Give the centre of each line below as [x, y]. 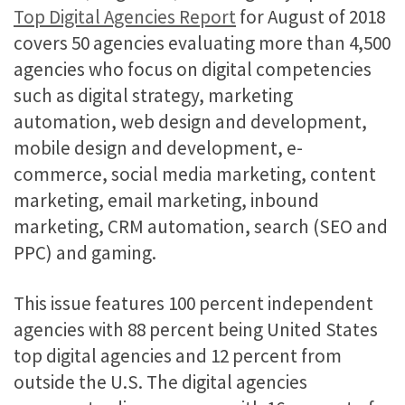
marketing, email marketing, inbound [166, 201]
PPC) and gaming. [85, 253]
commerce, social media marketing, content [195, 174]
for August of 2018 [311, 17]
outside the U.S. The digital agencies [160, 381]
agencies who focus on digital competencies [193, 70]
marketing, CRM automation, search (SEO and [201, 227]
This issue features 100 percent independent [193, 303]
